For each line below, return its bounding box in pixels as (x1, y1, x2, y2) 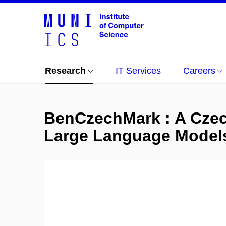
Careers (183, 66, 215, 76)
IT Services (116, 66, 161, 76)
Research (45, 66, 86, 76)
